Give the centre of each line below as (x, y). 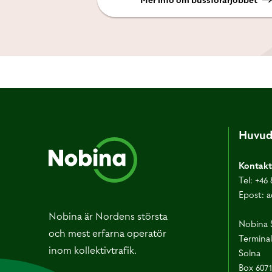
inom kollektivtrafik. (93, 250)
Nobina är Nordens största (108, 216)
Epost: (252, 195)
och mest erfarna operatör (107, 233)
